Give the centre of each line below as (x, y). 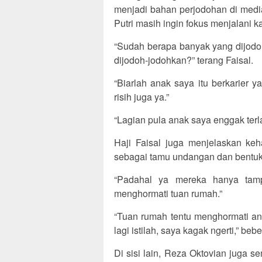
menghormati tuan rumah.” (168, 194)
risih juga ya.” (142, 97)
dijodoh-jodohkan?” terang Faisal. (184, 60)
